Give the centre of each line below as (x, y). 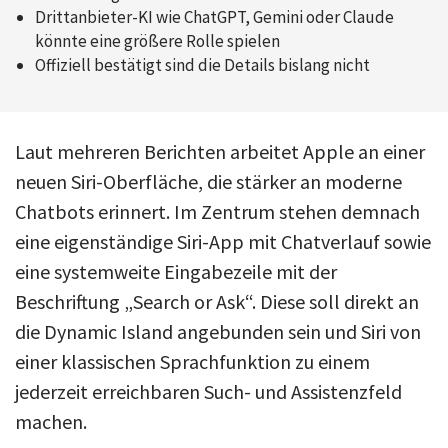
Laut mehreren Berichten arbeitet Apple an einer (220, 151)
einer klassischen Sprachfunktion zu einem (192, 361)
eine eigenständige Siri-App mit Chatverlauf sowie (223, 241)
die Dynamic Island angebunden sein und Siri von (218, 331)
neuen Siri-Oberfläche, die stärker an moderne (208, 181)
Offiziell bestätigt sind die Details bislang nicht (202, 64)
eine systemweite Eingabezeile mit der (176, 271)
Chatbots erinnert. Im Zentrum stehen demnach (217, 211)
